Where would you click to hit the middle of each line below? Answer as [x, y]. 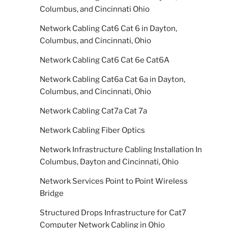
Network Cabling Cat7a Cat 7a [93, 111]
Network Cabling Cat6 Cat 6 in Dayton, [108, 28]
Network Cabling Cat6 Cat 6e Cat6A [105, 60]
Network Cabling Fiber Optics [92, 130]
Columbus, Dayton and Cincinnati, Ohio [109, 162]
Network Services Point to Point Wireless [114, 181]
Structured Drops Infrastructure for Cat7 [113, 212]
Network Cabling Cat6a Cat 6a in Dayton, [112, 79]
